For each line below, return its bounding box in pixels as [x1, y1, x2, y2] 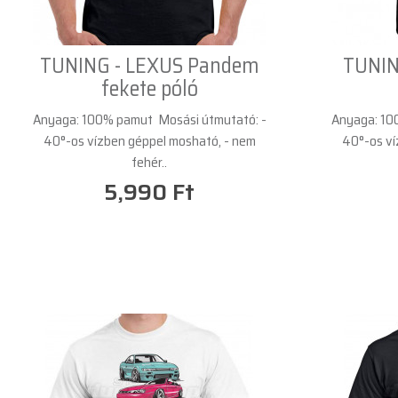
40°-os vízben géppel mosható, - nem [43, 129, 256, 152]
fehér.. [131, 150, 167, 173]
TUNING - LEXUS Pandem [39, 48, 259, 83]
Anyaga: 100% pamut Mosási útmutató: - [32, 107, 267, 131]
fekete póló [100, 71, 198, 106]
